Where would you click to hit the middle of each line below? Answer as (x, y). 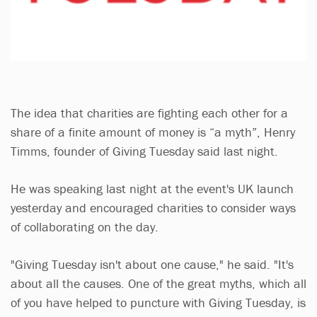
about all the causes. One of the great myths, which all (158, 283)
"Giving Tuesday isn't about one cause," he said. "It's (152, 264)
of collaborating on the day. (85, 226)
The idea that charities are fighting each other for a (149, 113)
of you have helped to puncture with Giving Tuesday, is (158, 302)
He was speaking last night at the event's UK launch (152, 188)
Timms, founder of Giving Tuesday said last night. (144, 151)
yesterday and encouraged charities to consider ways (153, 207)
